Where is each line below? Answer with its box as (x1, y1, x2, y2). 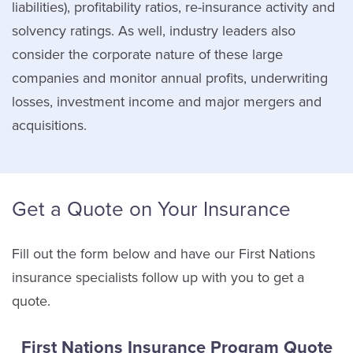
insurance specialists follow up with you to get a (12, 268, 304, 286)
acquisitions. (12, 116, 87, 134)
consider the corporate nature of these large (12, 45, 283, 63)
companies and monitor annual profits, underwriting (12, 69, 328, 87)
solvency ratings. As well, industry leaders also (12, 21, 295, 39)
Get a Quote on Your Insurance (12, 196, 291, 221)
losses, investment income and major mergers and (12, 92, 321, 110)
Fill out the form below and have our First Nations (12, 244, 315, 262)
